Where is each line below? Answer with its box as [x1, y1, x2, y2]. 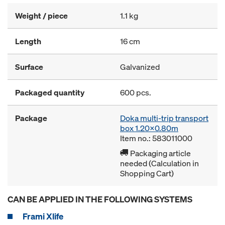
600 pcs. [120, 87, 151, 98]
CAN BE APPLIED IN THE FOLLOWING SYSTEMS [8, 193, 192, 205]
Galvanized [120, 61, 160, 72]
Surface [15, 61, 43, 72]
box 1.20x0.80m [120, 123, 178, 134]
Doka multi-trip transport [120, 113, 208, 124]
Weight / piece [15, 10, 68, 21]
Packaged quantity [15, 87, 84, 98]
